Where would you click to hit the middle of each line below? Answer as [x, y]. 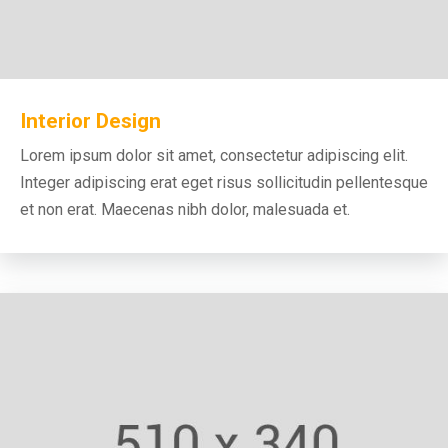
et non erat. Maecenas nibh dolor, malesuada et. [185, 209]
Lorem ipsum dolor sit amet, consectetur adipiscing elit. [214, 155]
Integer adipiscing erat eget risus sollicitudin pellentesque [224, 182]
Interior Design [90, 120]
